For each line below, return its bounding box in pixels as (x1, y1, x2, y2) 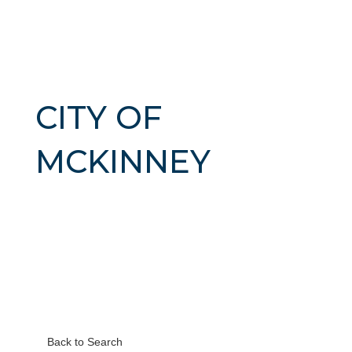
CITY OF (35, 98, 162, 137)
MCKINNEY (35, 142, 211, 181)
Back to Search (46, 335, 123, 348)
